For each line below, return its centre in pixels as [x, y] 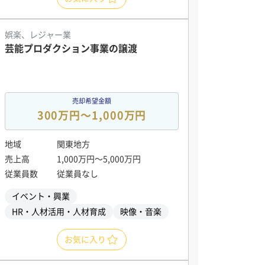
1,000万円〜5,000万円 [99, 159]
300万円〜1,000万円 [92, 115]
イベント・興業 [41, 196]
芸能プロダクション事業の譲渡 [71, 49]
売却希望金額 [92, 101]
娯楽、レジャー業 [38, 35]
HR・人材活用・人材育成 [59, 212]
